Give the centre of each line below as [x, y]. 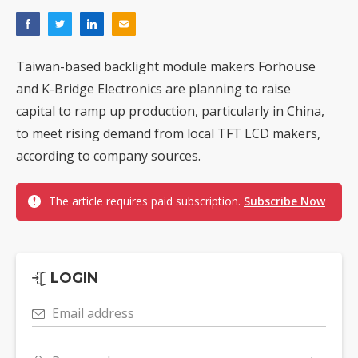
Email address [93, 314]
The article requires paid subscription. [146, 201]
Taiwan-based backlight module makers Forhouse [166, 67]
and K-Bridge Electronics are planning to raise [153, 89]
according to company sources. [108, 156]
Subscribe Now [284, 201]
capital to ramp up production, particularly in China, [170, 111]
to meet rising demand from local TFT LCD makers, [168, 134]
